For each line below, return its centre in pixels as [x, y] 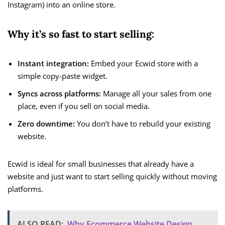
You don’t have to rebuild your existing [143, 124]
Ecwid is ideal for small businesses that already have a [101, 164]
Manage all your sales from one [156, 94]
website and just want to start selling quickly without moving [112, 177]
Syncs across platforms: [59, 94]
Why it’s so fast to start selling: [81, 34]
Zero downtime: [46, 124]
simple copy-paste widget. [63, 76]
